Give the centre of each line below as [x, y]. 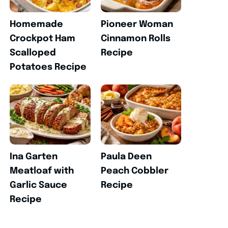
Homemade [37, 24]
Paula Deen [126, 157]
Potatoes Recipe [48, 67]
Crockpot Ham [43, 38]
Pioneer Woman [137, 24]
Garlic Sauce [39, 186]
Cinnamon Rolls [135, 38]
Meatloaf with [42, 171]
